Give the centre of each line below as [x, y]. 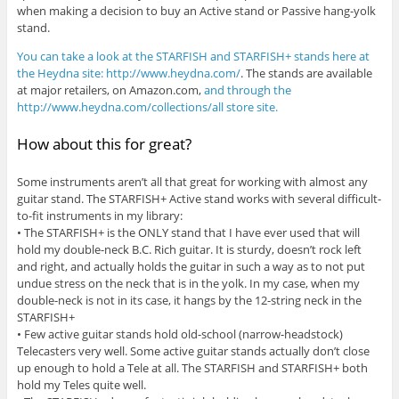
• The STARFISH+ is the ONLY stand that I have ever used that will [188, 232]
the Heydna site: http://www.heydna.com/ [128, 73]
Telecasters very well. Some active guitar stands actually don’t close [193, 350]
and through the [247, 90]
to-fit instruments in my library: [99, 215]
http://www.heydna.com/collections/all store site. [147, 107]
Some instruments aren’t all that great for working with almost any [192, 181]
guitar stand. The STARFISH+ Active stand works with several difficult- [199, 198]
